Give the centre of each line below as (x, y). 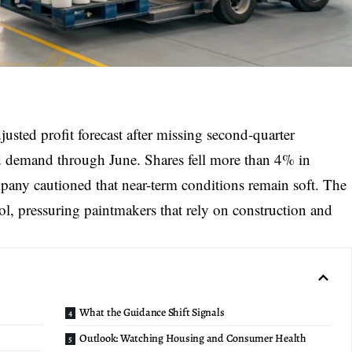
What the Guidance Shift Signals (152, 313)
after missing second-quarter (209, 134)
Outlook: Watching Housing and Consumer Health (193, 339)
